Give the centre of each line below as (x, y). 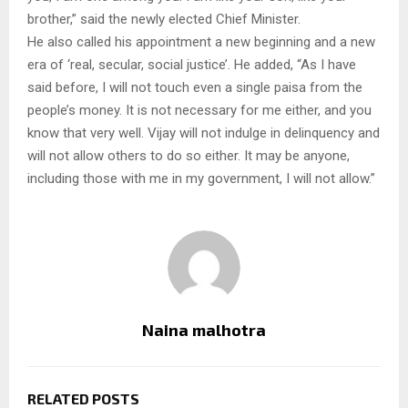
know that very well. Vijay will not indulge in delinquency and (204, 133)
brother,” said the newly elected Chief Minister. (164, 19)
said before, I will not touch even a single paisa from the (195, 87)
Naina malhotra (204, 329)
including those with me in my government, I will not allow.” (201, 178)
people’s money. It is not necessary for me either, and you (199, 110)
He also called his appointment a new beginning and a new (201, 41)
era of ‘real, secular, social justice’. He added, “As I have (192, 64)
